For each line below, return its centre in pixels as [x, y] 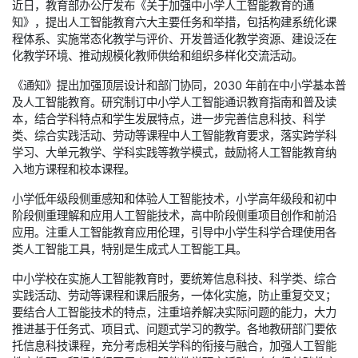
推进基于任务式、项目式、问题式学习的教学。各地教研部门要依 [174, 329]
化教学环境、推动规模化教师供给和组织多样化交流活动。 [157, 56]
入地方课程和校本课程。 [74, 169]
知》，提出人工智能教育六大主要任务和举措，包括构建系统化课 [174, 22]
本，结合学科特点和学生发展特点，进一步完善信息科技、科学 [169, 119]
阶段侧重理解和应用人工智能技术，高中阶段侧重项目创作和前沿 [174, 216]
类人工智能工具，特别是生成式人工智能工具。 [129, 249]
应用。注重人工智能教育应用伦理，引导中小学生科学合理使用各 [174, 233]
